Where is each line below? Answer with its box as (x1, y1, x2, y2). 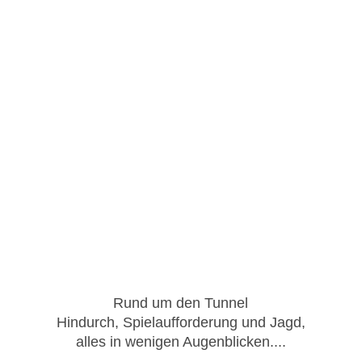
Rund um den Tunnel (113, 295, 249, 312)
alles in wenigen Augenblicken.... (75, 334, 286, 351)
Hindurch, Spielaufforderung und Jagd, (56, 314, 305, 331)
